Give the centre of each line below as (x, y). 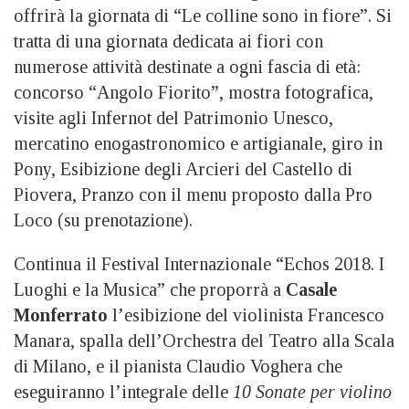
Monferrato (61, 315)
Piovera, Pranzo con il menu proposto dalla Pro (193, 195)
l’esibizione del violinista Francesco (246, 315)
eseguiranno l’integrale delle (123, 392)
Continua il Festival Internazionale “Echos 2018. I (199, 264)
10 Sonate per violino (312, 392)
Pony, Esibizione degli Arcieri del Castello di (183, 169)
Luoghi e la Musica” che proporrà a (150, 290)
